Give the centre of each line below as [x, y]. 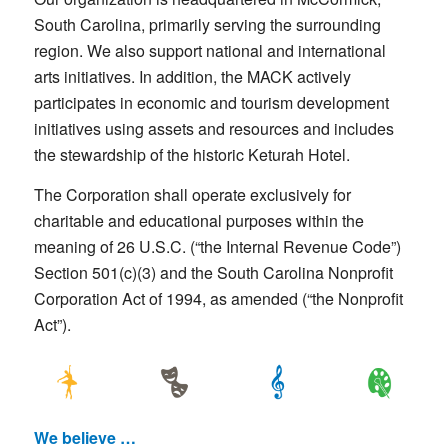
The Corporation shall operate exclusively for [192, 194]
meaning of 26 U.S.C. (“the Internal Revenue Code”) [217, 246]
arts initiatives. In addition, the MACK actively [192, 77]
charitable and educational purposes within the [198, 220]
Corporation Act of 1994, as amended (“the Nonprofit [218, 298]
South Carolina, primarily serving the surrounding [207, 25]
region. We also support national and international [209, 51]
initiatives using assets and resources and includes [213, 129]
